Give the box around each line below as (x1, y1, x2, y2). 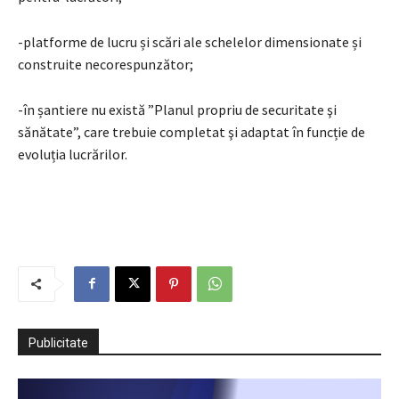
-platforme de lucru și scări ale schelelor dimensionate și (18, 32, 362, 51)
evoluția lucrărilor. (18, 144, 127, 163)
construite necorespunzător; (18, 54, 193, 73)
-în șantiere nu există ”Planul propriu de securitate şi (18, 100, 337, 118)
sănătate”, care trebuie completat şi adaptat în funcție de (18, 122, 365, 141)
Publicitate (28, 335, 88, 350)
